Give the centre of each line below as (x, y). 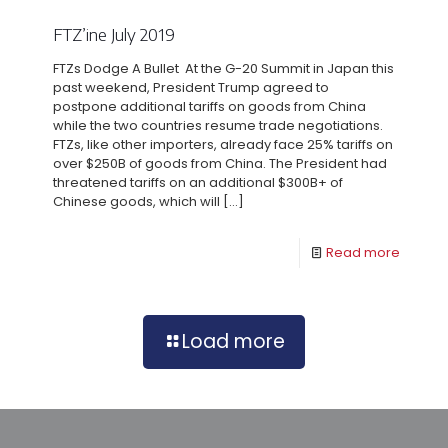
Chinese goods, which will (136, 202)
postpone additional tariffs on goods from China (209, 107)
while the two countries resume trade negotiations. (218, 126)
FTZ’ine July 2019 (114, 34)
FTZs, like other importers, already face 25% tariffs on (223, 145)
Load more (233, 342)
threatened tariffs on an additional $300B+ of (198, 183)
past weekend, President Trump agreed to (191, 88)
